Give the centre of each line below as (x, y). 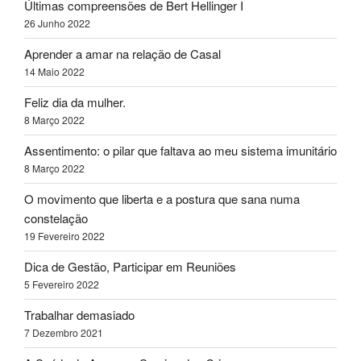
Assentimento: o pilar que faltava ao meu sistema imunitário (180, 151)
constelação (56, 218)
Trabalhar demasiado (79, 315)
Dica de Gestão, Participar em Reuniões (130, 267)
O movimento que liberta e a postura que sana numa (162, 199)
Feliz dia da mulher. (75, 102)
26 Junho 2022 (57, 23)
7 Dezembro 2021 (64, 333)
